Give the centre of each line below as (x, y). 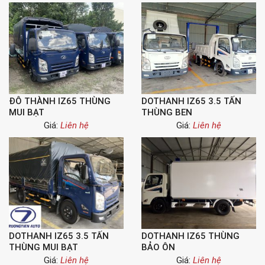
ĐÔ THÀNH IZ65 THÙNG (60, 101)
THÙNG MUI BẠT (43, 247)
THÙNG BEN (167, 112)
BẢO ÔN (158, 247)
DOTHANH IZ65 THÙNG (190, 236)
